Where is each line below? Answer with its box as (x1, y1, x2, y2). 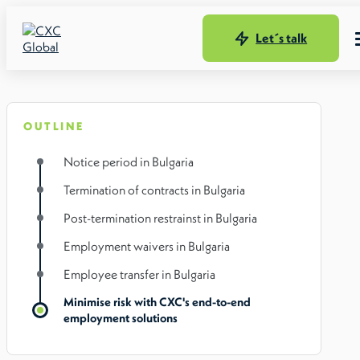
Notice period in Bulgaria (63, 153, 194, 170)
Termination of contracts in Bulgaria (63, 182, 245, 198)
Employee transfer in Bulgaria (63, 266, 215, 282)
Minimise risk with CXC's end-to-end (63, 294, 251, 309)
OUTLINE (23, 119, 84, 133)
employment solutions (63, 310, 178, 325)
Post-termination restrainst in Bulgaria (63, 210, 257, 226)
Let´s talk (256, 30, 308, 46)
